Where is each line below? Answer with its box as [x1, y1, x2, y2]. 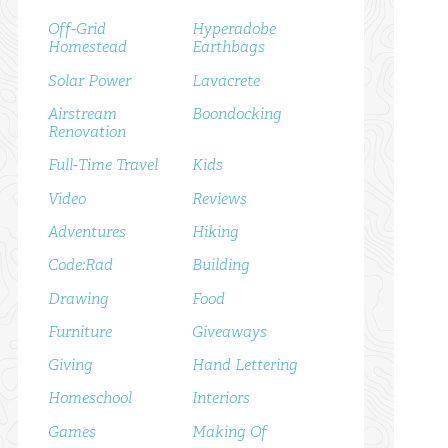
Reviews [192, 187, 248, 209]
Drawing [48, 287, 110, 309]
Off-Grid [48, 18, 107, 40]
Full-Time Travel [48, 154, 159, 176]
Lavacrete [192, 69, 261, 91]
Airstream [48, 103, 118, 125]
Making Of [192, 420, 268, 442]
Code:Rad [48, 254, 114, 276]
